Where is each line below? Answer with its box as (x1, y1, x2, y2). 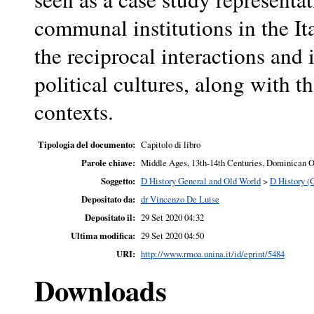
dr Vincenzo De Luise (141, 192, 219, 205)
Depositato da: (81, 192, 135, 205)
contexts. (34, 96, 114, 126)
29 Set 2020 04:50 (141, 228, 204, 242)
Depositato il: (85, 210, 135, 224)
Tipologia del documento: (38, 137, 135, 151)
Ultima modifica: (71, 228, 135, 242)
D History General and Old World (141, 174, 261, 187)
